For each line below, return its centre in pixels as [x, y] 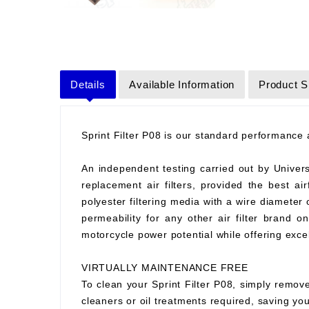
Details [88, 84]
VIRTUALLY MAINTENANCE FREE [165, 268]
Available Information [182, 84]
